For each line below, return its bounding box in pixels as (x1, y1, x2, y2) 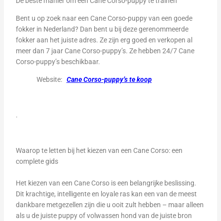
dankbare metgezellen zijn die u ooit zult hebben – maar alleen (15, 201, 204, 209)
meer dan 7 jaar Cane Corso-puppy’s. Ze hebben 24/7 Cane (15, 47, 194, 55)
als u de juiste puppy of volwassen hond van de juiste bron (15, 212, 192, 220)
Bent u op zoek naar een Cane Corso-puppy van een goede (15, 14, 192, 22)
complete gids (15, 157, 58, 165)
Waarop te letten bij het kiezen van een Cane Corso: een (15, 147, 183, 154)
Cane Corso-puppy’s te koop (66, 75, 152, 83)
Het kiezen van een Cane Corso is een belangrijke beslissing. (15, 179, 196, 187)
